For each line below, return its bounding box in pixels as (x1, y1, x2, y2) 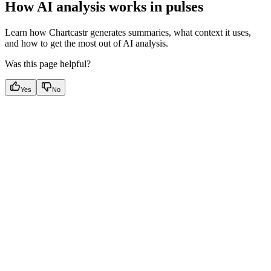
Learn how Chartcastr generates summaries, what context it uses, (5, 27, 251, 38)
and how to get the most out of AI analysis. (5, 38, 168, 48)
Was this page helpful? (5, 58, 91, 69)
